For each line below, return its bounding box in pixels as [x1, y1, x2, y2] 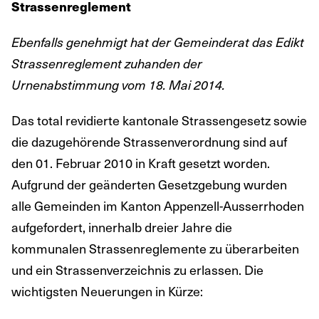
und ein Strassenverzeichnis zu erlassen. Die [11, 259, 263, 279]
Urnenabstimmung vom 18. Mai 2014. [11, 75, 225, 93]
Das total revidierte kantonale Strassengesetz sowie [11, 110, 307, 130]
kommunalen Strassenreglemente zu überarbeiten [11, 238, 299, 258]
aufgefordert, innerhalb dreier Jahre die [11, 216, 232, 236]
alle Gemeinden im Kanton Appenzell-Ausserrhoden [11, 195, 304, 215]
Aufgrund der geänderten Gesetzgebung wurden [11, 174, 287, 194]
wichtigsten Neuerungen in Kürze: [11, 281, 203, 300]
